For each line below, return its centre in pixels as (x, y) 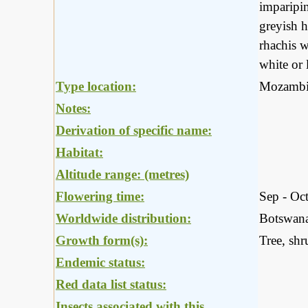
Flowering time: (100, 197)
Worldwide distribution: (123, 219)
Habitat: (79, 153)
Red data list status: (111, 285)
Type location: (96, 87)
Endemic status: (100, 263)
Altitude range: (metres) (122, 175)
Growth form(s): (102, 241)
